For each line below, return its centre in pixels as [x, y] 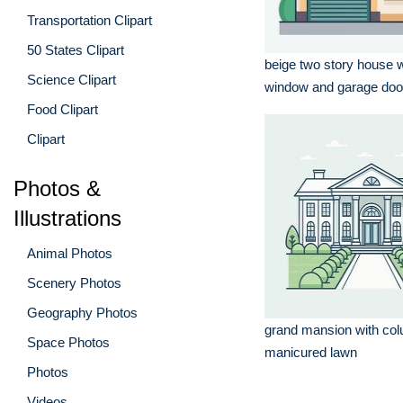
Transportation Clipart [90, 20]
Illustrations [67, 218]
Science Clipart [72, 79]
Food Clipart [63, 109]
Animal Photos [70, 253]
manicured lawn [311, 352]
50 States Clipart [76, 49]
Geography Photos [82, 312]
